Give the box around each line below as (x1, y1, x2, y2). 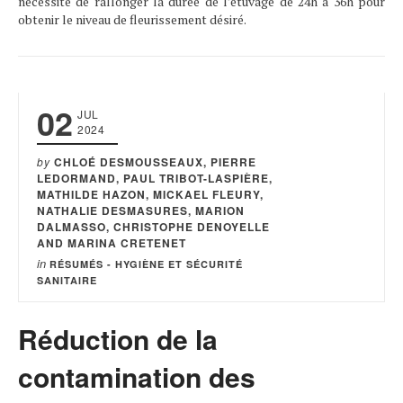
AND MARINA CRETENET (37, 235, 186, 251)
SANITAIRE (37, 273, 97, 287)
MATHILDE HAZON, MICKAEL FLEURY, (37, 186, 264, 202)
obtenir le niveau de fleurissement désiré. (18, 11, 246, 28)
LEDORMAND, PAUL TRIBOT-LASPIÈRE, (37, 170, 273, 186)
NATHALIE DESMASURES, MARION (37, 202, 245, 219)
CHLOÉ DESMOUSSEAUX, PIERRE (54, 154, 256, 170)
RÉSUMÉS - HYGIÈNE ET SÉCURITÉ (49, 257, 243, 271)
